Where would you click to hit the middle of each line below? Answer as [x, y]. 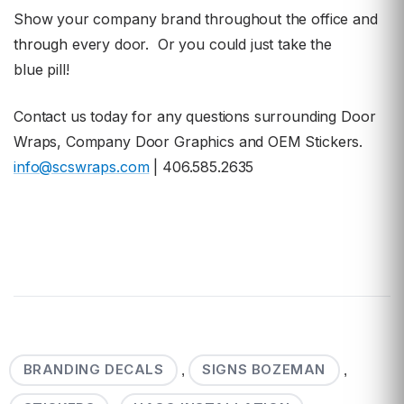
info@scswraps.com [82, 167]
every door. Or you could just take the [199, 45]
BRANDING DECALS [93, 370]
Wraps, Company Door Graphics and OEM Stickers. [188, 142]
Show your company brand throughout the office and [196, 19]
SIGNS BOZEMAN [264, 370]
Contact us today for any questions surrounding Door [195, 117]
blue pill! [41, 70]
